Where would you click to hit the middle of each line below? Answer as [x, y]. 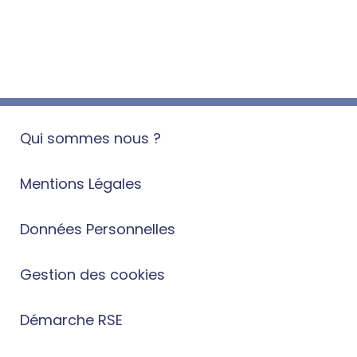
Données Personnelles [98, 229]
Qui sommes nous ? [90, 138]
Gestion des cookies [92, 275]
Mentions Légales [81, 184]
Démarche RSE [71, 320]
